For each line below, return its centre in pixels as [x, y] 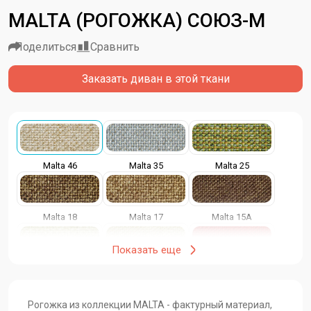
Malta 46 [60, 166]
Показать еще [146, 250]
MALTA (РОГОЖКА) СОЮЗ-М [137, 21]
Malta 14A [60, 269]
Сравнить [115, 47]
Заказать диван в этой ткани [155, 78]
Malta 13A [146, 269]
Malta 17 [146, 217]
